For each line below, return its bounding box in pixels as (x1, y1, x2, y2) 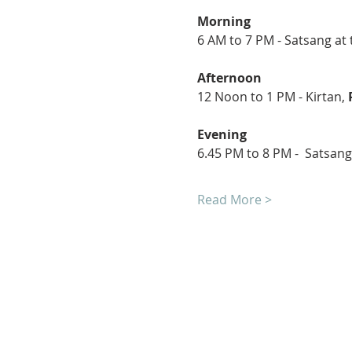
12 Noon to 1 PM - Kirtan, (196, 88, 348, 105)
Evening (196, 126, 247, 143)
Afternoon (196, 69, 262, 86)
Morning (196, 13, 251, 30)
